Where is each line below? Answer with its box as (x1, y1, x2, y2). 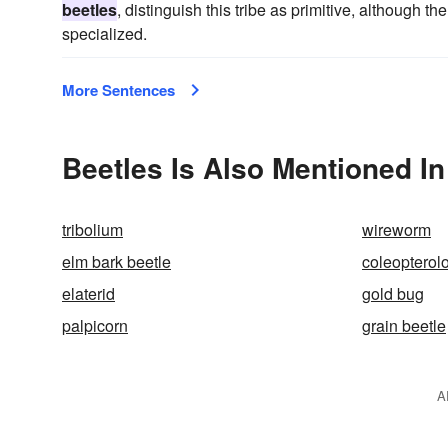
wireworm (362, 218, 431, 241)
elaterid (62, 282, 115, 305)
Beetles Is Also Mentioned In (62, 147, 445, 188)
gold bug (362, 282, 424, 305)
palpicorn (62, 314, 128, 337)
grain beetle (362, 314, 446, 337)
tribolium (62, 218, 123, 241)
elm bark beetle (62, 250, 171, 273)
